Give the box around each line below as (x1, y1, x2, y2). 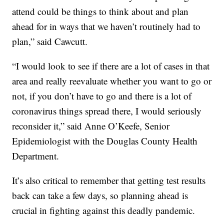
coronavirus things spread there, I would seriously (12, 104, 202, 117)
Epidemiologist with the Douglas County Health (12, 134, 198, 147)
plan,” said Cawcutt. (12, 35, 88, 48)
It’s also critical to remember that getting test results (12, 174, 206, 187)
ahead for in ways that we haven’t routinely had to (12, 20, 201, 33)
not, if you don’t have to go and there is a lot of (12, 89, 192, 102)
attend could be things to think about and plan (12, 5, 189, 18)
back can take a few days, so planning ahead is (12, 189, 188, 202)
